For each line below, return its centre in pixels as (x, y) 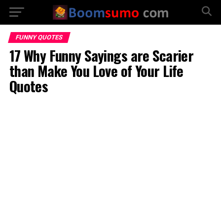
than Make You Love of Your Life (96, 71)
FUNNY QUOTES (39, 37)
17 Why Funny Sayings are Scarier (101, 55)
